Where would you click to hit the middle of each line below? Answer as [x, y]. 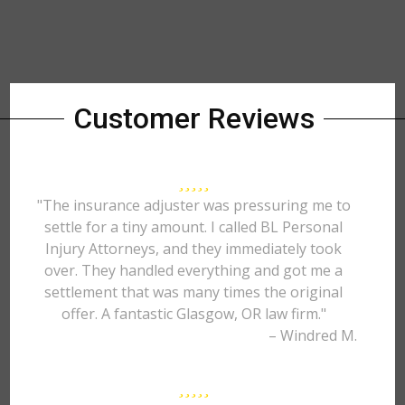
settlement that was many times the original [194, 292]
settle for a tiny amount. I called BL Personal [194, 227]
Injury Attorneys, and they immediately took [194, 249]
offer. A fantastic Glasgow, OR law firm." [193, 314]
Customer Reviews [193, 118]
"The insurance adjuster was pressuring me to [193, 205]
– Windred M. [312, 335]
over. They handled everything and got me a [194, 270]
